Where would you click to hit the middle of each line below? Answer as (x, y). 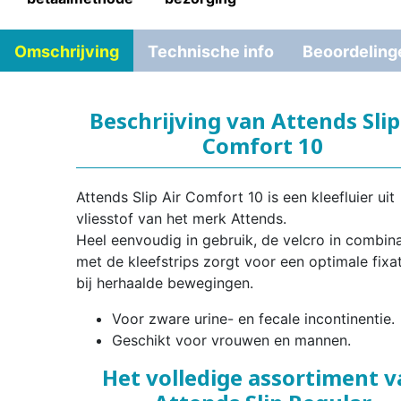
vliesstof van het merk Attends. (181, 219)
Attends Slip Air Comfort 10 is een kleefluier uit (235, 197)
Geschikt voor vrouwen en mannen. (231, 341)
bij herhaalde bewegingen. (164, 283)
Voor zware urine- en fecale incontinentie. (253, 319)
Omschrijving (67, 51)
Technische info (211, 51)
